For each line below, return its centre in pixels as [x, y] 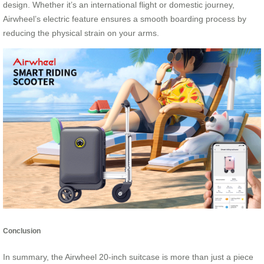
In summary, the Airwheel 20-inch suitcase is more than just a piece [128, 257]
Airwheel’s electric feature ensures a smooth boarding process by [125, 19]
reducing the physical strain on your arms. [81, 33]
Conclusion [22, 231]
